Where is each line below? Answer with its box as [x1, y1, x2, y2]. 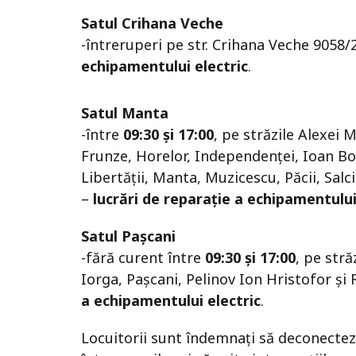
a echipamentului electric [81, 291, 261, 311]
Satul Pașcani [81, 226, 176, 246]
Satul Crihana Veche [81, 14, 223, 33]
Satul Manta [81, 103, 168, 123]
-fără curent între [81, 248, 205, 268]
